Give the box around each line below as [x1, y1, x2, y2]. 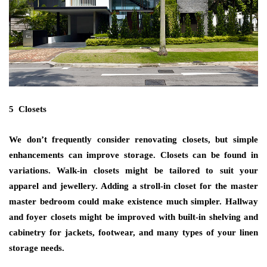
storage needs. [9, 243, 64, 253]
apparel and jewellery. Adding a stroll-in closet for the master [9, 181, 258, 191]
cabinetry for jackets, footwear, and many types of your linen [9, 227, 258, 237]
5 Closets [9, 104, 46, 114]
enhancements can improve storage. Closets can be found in [9, 150, 258, 160]
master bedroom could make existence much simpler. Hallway [9, 196, 258, 206]
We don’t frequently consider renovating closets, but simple [9, 134, 258, 144]
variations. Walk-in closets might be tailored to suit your [9, 165, 258, 175]
